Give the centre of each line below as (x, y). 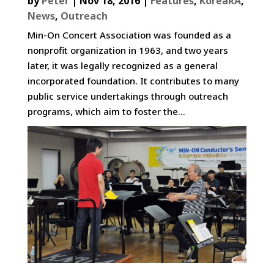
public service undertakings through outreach (128, 96)
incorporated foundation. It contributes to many (133, 80)
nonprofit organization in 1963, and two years (128, 50)
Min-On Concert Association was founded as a (129, 35)
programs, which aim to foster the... (106, 111)
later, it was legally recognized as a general (122, 65)
